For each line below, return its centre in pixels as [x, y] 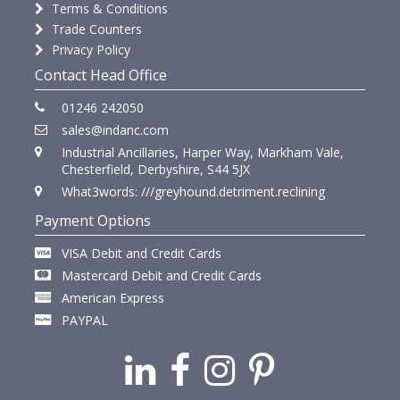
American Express [113, 298]
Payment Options [93, 221]
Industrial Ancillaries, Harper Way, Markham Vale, [203, 153]
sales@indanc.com [115, 130]
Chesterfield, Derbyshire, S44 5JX [156, 170]
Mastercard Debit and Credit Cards [162, 276]
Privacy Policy [89, 50]
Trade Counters [95, 29]
